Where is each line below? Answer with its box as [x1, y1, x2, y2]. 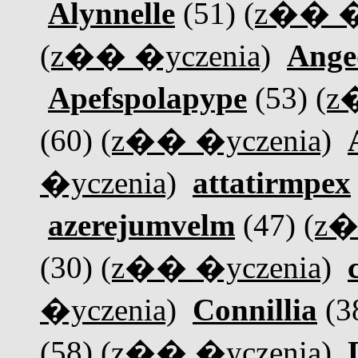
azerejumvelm [48, 208, 235, 242]
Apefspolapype [48, 81, 247, 115]
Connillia [193, 292, 317, 327]
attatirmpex [193, 165, 351, 200]
